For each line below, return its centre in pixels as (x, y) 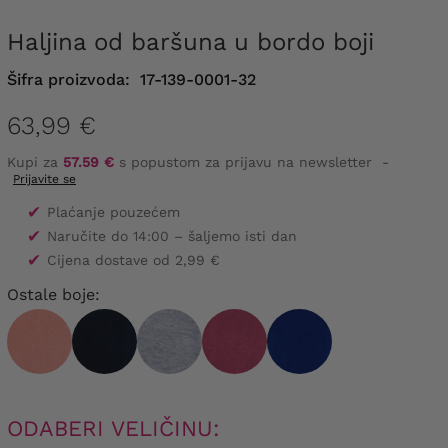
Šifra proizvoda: (68, 79)
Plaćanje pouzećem (113, 212)
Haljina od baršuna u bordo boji (199, 41)
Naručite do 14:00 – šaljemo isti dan (172, 236)
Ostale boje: (53, 295)
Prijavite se (44, 179)
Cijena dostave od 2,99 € (133, 260)
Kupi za (35, 162)
